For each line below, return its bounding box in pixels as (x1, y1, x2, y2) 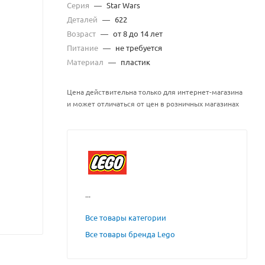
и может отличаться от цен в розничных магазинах (67, 99, 239, 108)
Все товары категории (85, 212, 166, 222)
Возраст (67, 28, 98, 38)
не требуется (115, 43, 162, 53)
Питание (67, 43, 100, 53)
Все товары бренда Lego (85, 229, 175, 239)
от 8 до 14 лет (113, 28, 163, 38)
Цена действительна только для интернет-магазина (67, 87, 243, 96)
